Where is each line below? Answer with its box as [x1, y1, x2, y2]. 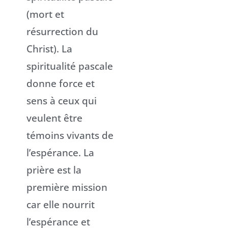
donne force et [26, 76, 95, 90]
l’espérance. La [26, 145, 94, 159]
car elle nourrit [26, 197, 95, 211]
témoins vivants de [26, 128, 113, 142]
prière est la [26, 162, 81, 177]
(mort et [26, 7, 64, 21]
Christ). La [26, 41, 72, 55]
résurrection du [26, 24, 98, 38]
